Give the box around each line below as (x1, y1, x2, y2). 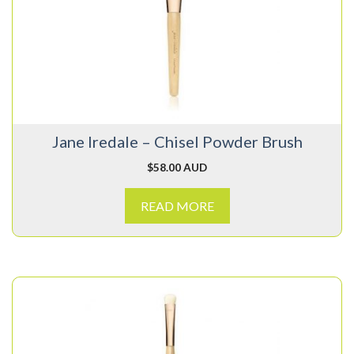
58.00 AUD (153, 160, 207, 175)
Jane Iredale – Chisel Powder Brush (51, 132, 303, 152)
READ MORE (140, 198, 214, 214)
